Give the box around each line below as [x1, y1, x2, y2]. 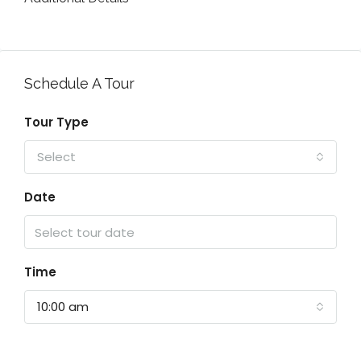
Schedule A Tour [24, 75, 135, 92]
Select [37, 148, 76, 165]
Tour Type [24, 114, 89, 131]
